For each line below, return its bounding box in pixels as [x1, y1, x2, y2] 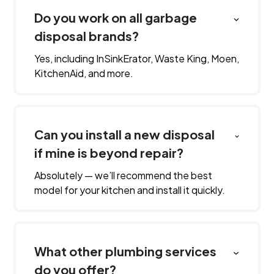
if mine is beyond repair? [34, 145, 184, 160]
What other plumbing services [34, 243, 217, 259]
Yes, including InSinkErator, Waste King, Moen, [34, 52, 240, 65]
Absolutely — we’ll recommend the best [34, 169, 213, 182]
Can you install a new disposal [34, 127, 215, 142]
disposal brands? [34, 28, 139, 43]
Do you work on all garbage [34, 10, 198, 25]
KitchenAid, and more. [34, 67, 134, 80]
